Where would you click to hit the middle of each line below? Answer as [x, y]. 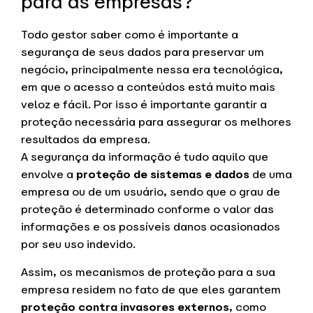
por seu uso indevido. [78, 245]
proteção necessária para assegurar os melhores [156, 122]
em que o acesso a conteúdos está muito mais [148, 87]
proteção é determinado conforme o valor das [147, 210]
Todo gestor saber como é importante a [130, 35]
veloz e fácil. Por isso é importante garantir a [144, 105]
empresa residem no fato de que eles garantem [151, 289]
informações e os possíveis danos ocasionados [151, 227]
